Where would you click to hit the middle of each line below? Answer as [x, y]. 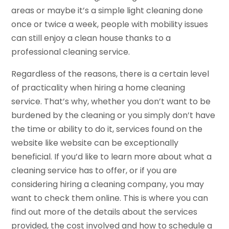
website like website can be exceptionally [95, 143]
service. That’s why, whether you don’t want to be [111, 101]
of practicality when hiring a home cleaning [98, 87]
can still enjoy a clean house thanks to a [91, 38]
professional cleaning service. [71, 52]
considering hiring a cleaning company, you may [108, 184]
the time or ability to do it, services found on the [107, 129]
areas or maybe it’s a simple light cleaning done [107, 10]
